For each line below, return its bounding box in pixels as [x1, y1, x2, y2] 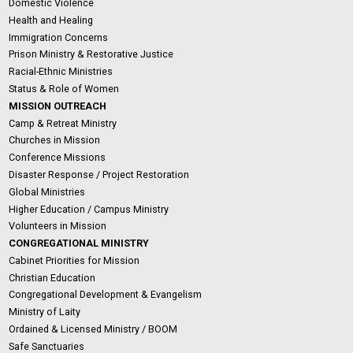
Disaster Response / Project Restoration [9, 168, 190, 180]
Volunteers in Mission [9, 220, 107, 232]
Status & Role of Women [9, 83, 120, 95]
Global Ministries [9, 185, 86, 198]
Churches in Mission [9, 134, 101, 147]
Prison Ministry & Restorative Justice [9, 48, 174, 61]
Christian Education [9, 271, 96, 284]
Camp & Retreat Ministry [9, 117, 117, 129]
